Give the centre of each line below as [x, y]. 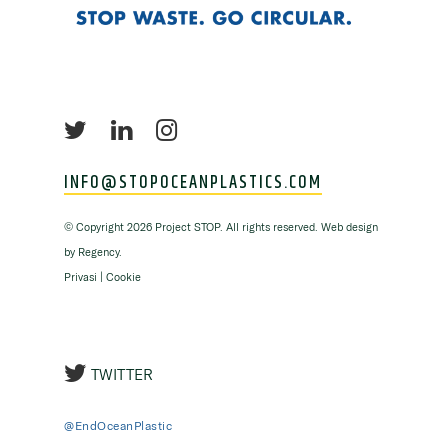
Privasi [80, 277]
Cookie [123, 277]
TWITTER [120, 375]
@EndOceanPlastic [118, 426]
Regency [98, 252]
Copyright [100, 227]
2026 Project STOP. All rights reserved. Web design [252, 227]
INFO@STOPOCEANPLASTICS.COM [193, 183]
